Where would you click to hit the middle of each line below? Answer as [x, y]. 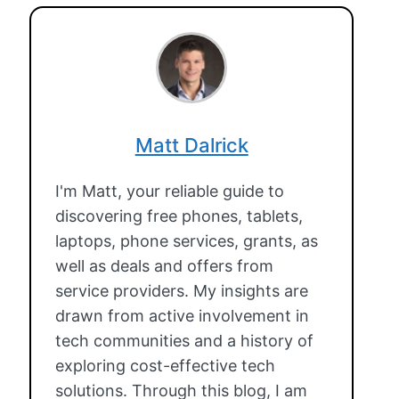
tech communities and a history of [185, 341]
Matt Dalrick [191, 146]
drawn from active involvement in [183, 316]
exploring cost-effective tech [166, 366]
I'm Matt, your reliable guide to [170, 191]
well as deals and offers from [165, 266]
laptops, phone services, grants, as [187, 241]
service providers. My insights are [182, 291]
